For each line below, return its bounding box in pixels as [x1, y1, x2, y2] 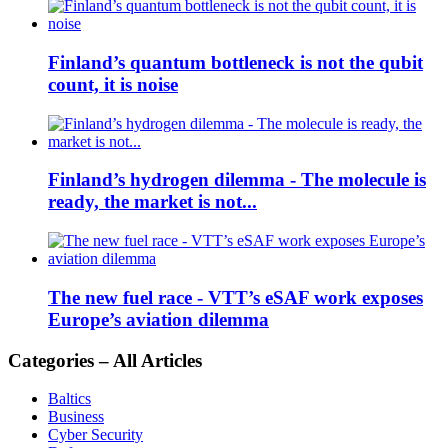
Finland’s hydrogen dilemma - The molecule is [48, 169, 426, 191]
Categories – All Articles [8, 349, 202, 371]
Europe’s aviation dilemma [48, 308, 269, 330]
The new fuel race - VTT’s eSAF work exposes [48, 286, 423, 308]
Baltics [48, 390, 91, 408]
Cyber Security [48, 426, 143, 444]
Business [48, 408, 104, 426]
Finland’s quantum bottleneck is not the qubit [48, 51, 423, 73]
